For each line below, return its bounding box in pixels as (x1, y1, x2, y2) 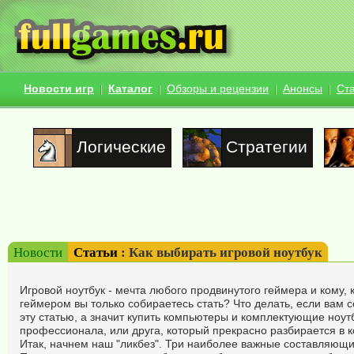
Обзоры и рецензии (167, 81, 269, 95)
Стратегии (225, 137, 307, 156)
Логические (76, 137, 166, 156)
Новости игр (24, 81, 94, 95)
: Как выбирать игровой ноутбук (118, 244, 322, 260)
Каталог (108, 81, 153, 95)
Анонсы (283, 81, 322, 95)
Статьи (73, 244, 118, 260)
